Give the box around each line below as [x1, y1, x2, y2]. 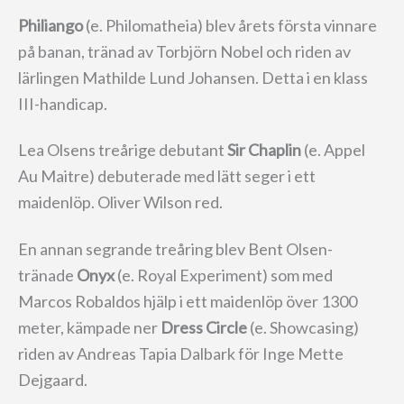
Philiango [18, 14, 83, 35]
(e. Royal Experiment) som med [115, 264, 333, 285]
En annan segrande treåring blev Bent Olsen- [18, 238, 333, 259]
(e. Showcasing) [247, 317, 359, 337]
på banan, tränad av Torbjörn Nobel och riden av [18, 41, 351, 61]
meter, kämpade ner [18, 317, 161, 337]
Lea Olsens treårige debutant [18, 140, 227, 161]
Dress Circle [161, 317, 247, 337]
